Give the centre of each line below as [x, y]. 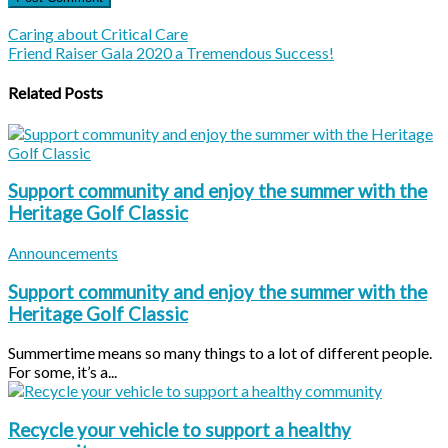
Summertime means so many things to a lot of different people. [220, 353]
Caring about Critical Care [98, 34]
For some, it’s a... [62, 372]
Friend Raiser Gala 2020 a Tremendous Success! [171, 53]
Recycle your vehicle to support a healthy [179, 430]
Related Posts [55, 93]
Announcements [63, 253]
